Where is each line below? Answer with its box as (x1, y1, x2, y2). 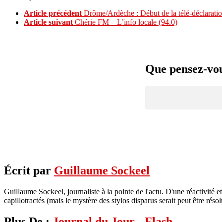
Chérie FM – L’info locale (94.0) (75, 18, 177, 27)
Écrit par (4, 164, 54, 177)
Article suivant (24, 18, 73, 27)
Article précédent (24, 9, 82, 18)
